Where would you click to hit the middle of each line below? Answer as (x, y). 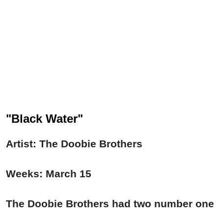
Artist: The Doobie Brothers (74, 143)
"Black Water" (46, 118)
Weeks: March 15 (49, 173)
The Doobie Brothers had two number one (110, 203)
